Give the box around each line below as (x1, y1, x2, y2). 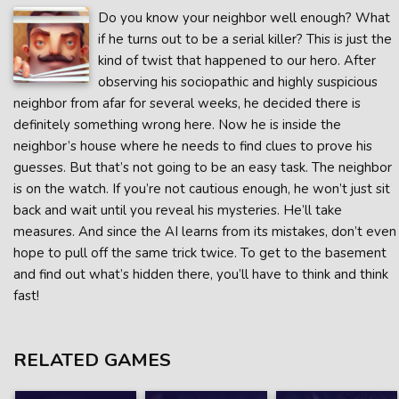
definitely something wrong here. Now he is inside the (13, 116, 341, 134)
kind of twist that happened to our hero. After (98, 52, 376, 69)
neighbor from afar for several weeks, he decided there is (13, 94, 361, 112)
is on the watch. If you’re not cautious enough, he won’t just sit (13, 180, 390, 198)
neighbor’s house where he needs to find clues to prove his (13, 137, 372, 155)
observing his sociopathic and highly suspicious (98, 73, 378, 91)
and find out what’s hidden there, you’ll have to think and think (13, 265, 388, 283)
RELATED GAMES (13, 347, 171, 372)
